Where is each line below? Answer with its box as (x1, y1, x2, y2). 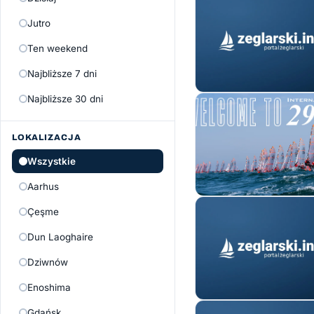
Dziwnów (27, 257, 68, 268)
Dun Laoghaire (27, 231, 93, 243)
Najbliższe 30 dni (27, 93, 103, 104)
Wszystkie (27, 156, 76, 167)
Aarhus (27, 181, 59, 192)
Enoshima (27, 282, 71, 293)
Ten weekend (27, 43, 88, 54)
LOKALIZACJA (12, 132, 81, 142)
